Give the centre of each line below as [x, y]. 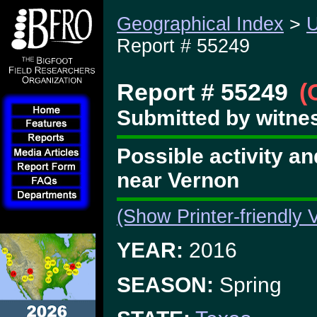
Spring [248, 284]
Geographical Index [200, 24]
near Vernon [178, 180]
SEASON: [165, 284]
